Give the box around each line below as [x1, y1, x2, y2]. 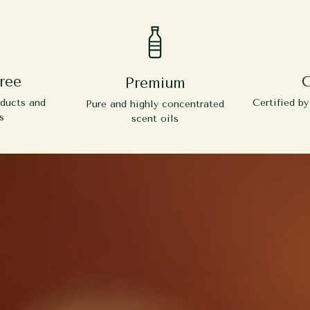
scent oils [131, 113, 179, 125]
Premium [124, 75, 186, 92]
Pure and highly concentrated [85, 98, 224, 111]
